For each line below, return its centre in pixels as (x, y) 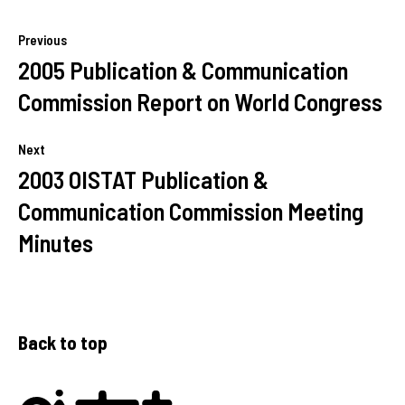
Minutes (56, 242)
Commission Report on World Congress (200, 101)
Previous (42, 40)
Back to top (63, 342)
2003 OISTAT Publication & (143, 179)
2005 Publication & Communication (183, 70)
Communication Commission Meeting (191, 211)
